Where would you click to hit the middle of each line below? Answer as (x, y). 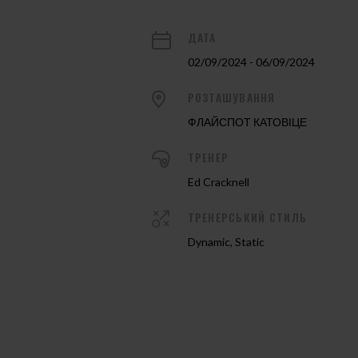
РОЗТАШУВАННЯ (231, 97)
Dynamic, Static (226, 241)
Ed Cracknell (218, 181)
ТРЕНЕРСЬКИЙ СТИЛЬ (247, 217)
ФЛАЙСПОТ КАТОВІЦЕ (247, 121)
